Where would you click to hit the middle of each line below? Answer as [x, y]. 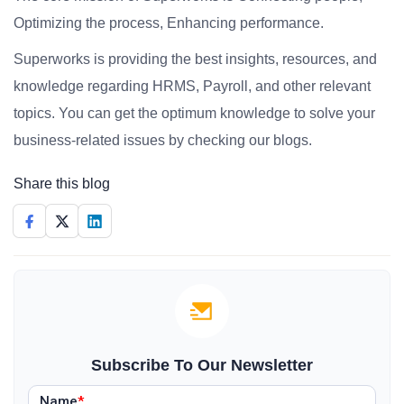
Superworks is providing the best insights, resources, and [195, 59]
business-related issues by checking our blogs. [163, 140]
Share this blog [62, 184]
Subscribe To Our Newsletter [202, 365]
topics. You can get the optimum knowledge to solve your [194, 113]
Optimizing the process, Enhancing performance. [169, 23]
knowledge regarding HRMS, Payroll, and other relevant [192, 86]
